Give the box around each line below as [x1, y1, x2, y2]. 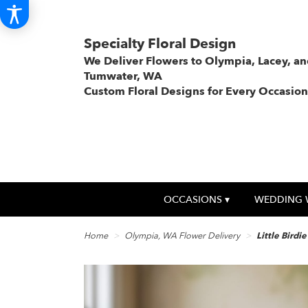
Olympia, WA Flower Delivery [124, 230, 240, 243]
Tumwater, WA [84, 69, 162, 84]
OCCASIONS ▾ [164, 193, 230, 207]
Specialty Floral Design [84, 34, 236, 53]
